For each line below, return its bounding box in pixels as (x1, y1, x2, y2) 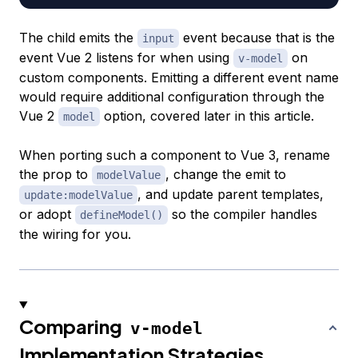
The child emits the (19, 29, 137, 46)
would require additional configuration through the (19, 88, 324, 105)
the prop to (19, 165, 92, 182)
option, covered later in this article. (100, 107, 314, 124)
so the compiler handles (168, 205, 317, 222)
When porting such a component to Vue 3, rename (19, 146, 330, 163)
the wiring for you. (19, 225, 131, 242)
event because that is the (179, 29, 335, 46)
